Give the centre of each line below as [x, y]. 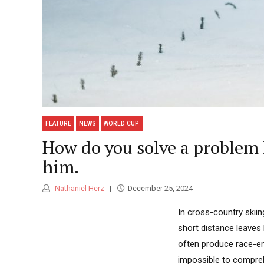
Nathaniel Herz [79, 189]
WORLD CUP [122, 124]
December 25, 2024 [160, 189]
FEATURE [59, 124]
